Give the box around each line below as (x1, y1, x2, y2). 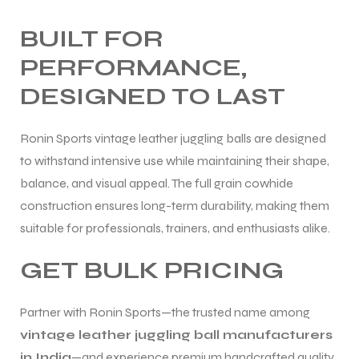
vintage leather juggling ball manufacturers (20, 326, 333, 342)
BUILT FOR (20, 23, 163, 53)
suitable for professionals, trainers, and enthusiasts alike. (20, 220, 330, 236)
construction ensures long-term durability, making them (20, 197, 329, 213)
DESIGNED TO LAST (20, 81, 285, 111)
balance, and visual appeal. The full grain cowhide (20, 175, 293, 191)
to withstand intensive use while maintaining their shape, (20, 152, 329, 168)
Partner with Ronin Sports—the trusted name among (20, 304, 310, 320)
